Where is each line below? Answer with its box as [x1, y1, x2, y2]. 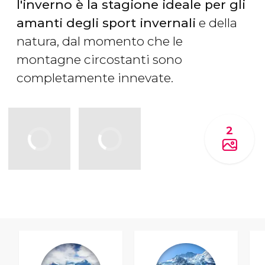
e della [196, 15, 237, 31]
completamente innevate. [17, 70, 173, 86]
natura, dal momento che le [17, 34, 183, 49]
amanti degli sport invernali [17, 15, 196, 31]
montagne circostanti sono [17, 52, 182, 67]
